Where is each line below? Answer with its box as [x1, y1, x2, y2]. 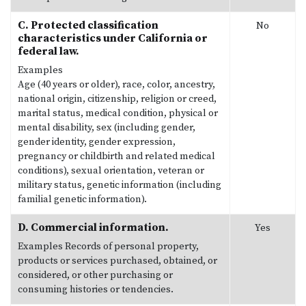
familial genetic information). [18, 193, 147, 206]
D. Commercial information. [18, 220, 169, 234]
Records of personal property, [63, 240, 199, 253]
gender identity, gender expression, [18, 135, 176, 148]
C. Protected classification [18, 18, 158, 32]
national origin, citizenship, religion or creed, [18, 92, 217, 105]
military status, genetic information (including [18, 178, 221, 191]
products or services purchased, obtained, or [18, 254, 217, 267]
